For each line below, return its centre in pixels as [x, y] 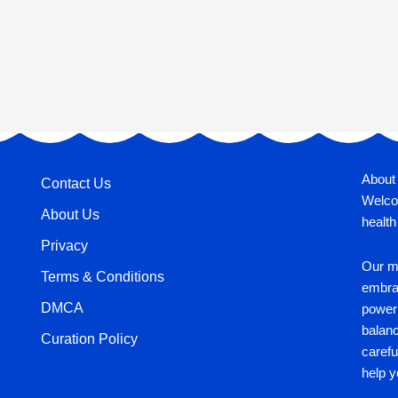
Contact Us [76, 184]
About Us [70, 215]
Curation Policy [89, 339]
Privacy [64, 246]
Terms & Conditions [102, 277]
